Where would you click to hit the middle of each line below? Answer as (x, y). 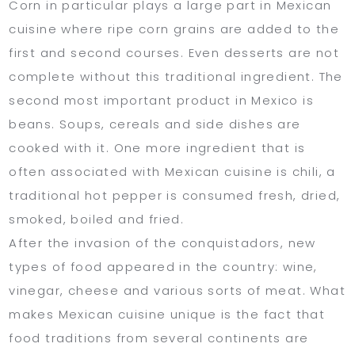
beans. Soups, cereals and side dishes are (155, 124)
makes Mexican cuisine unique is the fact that (167, 314)
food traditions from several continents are (159, 338)
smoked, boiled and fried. (97, 219)
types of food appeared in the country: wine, (163, 266)
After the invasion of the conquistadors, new (162, 242)
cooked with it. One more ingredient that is (157, 147)
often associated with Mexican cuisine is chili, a (172, 171)
